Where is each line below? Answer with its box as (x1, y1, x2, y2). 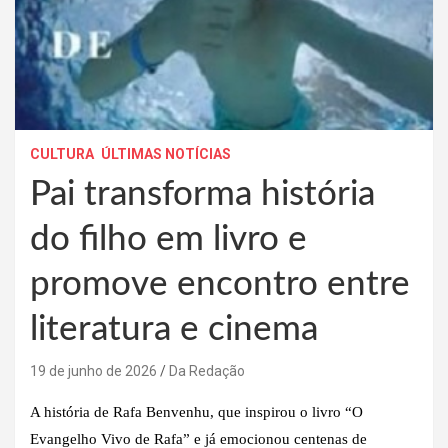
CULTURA (30, 145, 94, 162)
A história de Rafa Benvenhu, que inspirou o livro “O (30, 403, 363, 420)
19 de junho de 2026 (30, 362, 157, 379)
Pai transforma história (30, 176, 375, 212)
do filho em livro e (30, 221, 307, 257)
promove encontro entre (30, 266, 410, 302)
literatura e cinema (30, 311, 318, 347)
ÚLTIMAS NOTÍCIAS (101, 145, 231, 162)
